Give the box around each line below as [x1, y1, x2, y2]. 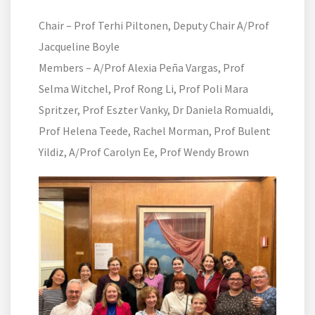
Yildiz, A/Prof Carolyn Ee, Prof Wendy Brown [39, 145, 249, 160]
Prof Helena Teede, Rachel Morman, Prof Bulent [39, 124, 271, 139]
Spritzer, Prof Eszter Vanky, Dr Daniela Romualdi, [39, 103, 274, 117]
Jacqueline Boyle [39, 39, 120, 54]
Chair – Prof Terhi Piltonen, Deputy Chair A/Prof [39, 18, 269, 33]
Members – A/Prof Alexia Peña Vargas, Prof [39, 60, 245, 75]
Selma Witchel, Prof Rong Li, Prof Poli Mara [39, 82, 248, 96]
